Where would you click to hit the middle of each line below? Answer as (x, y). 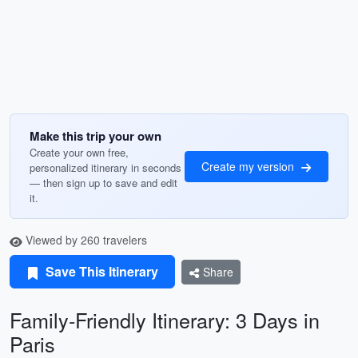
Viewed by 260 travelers (85, 240)
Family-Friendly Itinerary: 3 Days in (165, 320)
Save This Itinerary (100, 271)
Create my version (249, 166)
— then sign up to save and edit (103, 183)
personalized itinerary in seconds (105, 167)
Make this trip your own (95, 136)
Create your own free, (79, 152)
